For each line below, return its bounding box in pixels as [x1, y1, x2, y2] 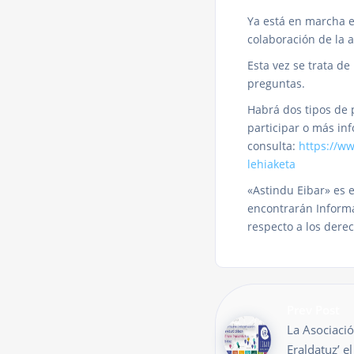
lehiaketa [247, 156, 296, 171]
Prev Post [287, 301, 340, 318]
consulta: [247, 137, 299, 153]
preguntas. [247, 75, 305, 91]
